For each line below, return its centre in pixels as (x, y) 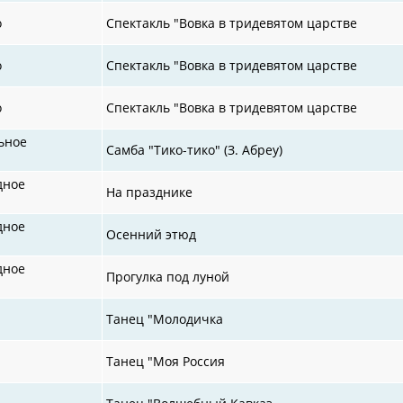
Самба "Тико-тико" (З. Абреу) (195, 149)
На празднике (150, 192)
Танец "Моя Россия (166, 361)
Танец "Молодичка (165, 318)
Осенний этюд (152, 234)
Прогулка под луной (168, 276)
